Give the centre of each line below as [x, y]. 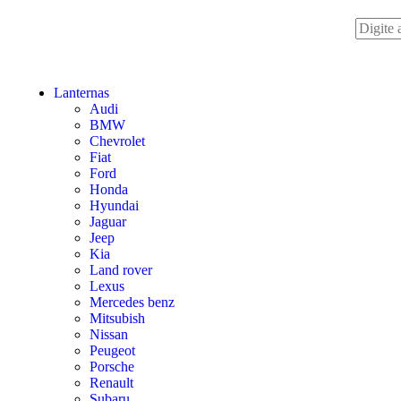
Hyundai [114, 205]
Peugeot [112, 350]
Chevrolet [117, 141]
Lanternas [81, 93]
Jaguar [108, 222]
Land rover [121, 270]
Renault [111, 383]
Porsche [112, 367]
